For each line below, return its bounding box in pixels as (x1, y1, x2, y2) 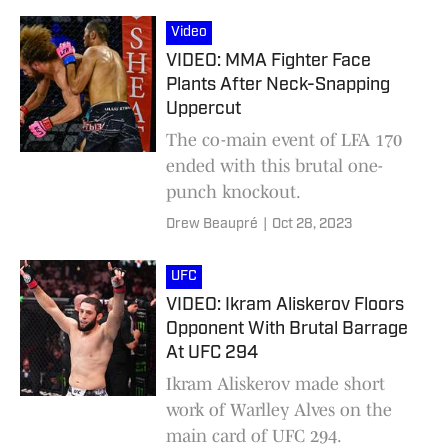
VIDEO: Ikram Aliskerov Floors (166, 295, 404, 315)
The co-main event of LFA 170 (166, 129, 402, 150)
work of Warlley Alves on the (166, 399, 392, 420)
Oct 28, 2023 (272, 216, 352, 232)
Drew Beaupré (166, 216, 258, 232)
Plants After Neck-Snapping (166, 75, 390, 95)
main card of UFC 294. (166, 425, 342, 446)
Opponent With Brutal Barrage (166, 319, 408, 339)
